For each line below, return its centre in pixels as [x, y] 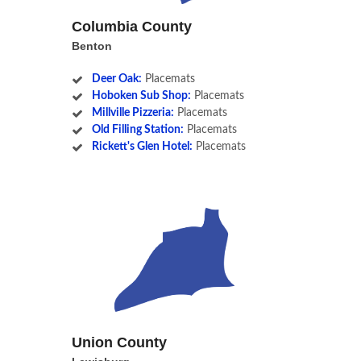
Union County [119, 343]
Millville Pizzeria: [133, 113]
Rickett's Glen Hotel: [142, 147]
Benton [92, 46]
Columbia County [132, 27]
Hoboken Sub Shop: [141, 96]
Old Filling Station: [137, 130]
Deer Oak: [116, 79]
